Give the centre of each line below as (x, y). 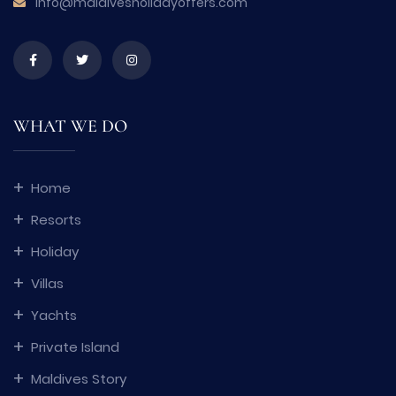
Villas (47, 283)
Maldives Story (79, 378)
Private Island (75, 346)
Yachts (54, 315)
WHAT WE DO (70, 126)
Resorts (56, 219)
